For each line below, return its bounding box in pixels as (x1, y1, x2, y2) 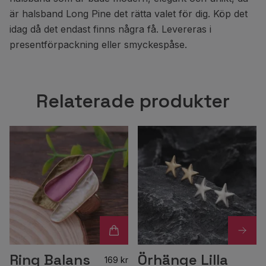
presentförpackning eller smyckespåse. (9, 39, 187, 50)
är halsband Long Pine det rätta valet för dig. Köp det (9, 8, 248, 20)
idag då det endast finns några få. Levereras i (9, 23, 211, 35)
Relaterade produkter (36, 89, 230, 113)
